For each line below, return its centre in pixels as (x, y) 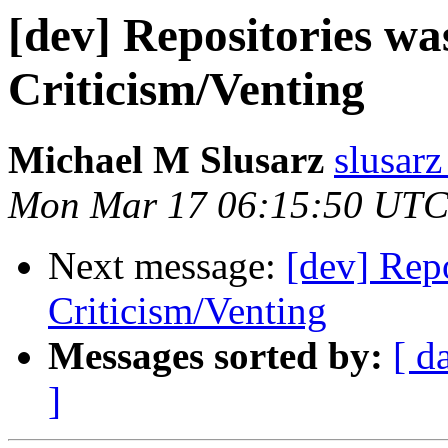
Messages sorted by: (215, 356)
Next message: (167, 266)
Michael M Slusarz (166, 160)
